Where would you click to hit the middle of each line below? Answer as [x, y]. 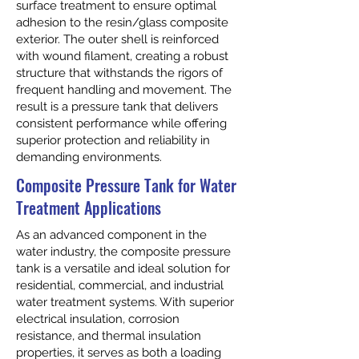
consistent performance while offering [121, 123]
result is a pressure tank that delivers [117, 107]
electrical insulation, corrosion [98, 319]
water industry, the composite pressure [123, 252]
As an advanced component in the [111, 235]
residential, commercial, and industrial [120, 285]
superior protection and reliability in [113, 140]
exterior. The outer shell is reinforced [117, 39]
